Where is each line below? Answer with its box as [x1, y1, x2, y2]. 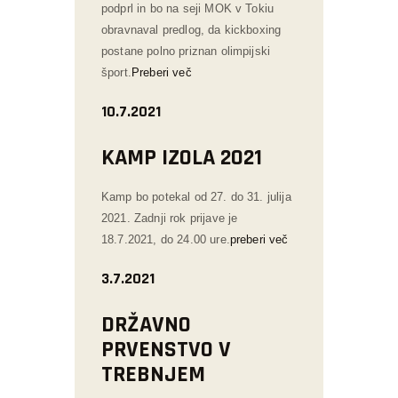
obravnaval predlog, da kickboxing [101, 22, 282, 36]
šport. [101, 65, 131, 79]
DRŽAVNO [101, 309, 191, 339]
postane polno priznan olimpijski [101, 44, 271, 58]
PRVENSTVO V [101, 334, 231, 364]
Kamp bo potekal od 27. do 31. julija [101, 189, 291, 203]
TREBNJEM [101, 359, 205, 389]
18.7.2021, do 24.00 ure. [101, 232, 230, 246]
